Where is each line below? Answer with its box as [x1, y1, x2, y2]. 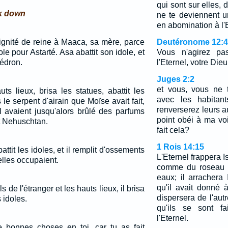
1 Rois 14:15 [156, 142, 204, 151]
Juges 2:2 [156, 75, 194, 83]
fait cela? [156, 126, 189, 134]
